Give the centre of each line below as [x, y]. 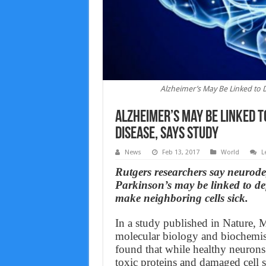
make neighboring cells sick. [181, 198]
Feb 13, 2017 [180, 152]
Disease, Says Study [167, 134]
